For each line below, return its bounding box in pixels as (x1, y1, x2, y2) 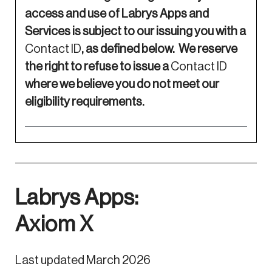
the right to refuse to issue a (24, 61, 171, 73)
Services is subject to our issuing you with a (24, 25, 246, 38)
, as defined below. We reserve (81, 43, 237, 56)
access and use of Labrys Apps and (24, 8, 209, 21)
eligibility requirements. (24, 96, 148, 109)
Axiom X (15, 214, 101, 236)
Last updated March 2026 (15, 254, 151, 267)
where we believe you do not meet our (24, 78, 219, 91)
